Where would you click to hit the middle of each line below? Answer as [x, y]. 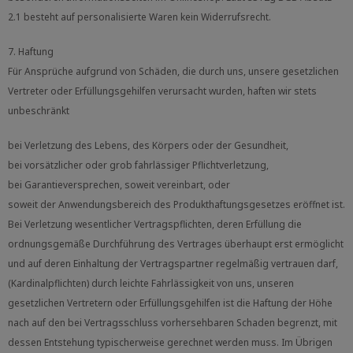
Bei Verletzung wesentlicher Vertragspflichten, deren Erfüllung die [155, 224]
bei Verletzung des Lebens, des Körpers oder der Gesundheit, [148, 145]
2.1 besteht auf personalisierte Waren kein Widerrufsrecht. [139, 17]
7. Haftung [31, 51]
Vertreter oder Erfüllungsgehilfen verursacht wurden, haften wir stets [162, 91]
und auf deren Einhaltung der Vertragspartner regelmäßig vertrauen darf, [173, 263]
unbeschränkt [39, 110]
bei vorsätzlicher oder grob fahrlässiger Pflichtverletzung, [138, 165]
